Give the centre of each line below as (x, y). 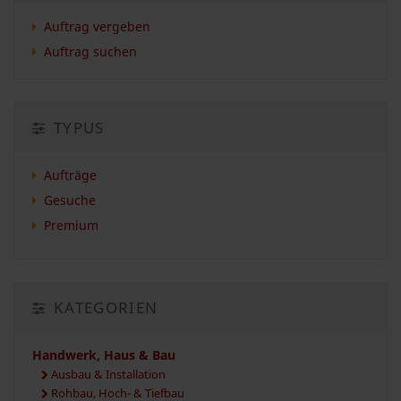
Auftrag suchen (90, 51)
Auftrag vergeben (97, 26)
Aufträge (70, 175)
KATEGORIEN (103, 307)
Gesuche (69, 200)
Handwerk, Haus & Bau (104, 354)
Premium (71, 225)
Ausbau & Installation (108, 374)
